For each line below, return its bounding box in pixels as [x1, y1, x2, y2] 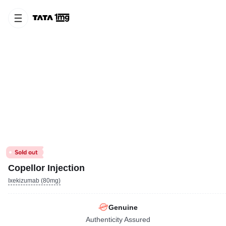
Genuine [108, 203, 138, 211]
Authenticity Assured [86, 215, 151, 223]
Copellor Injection [8, 163, 85, 173]
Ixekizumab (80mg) [8, 177, 61, 184]
